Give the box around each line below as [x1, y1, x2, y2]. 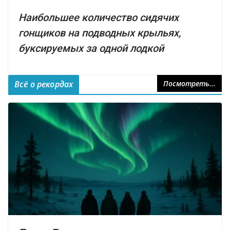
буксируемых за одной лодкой [18, 42, 164, 55]
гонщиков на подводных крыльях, [18, 27, 181, 40]
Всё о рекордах [14, 79, 73, 90]
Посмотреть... [163, 79, 216, 89]
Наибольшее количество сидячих [18, 11, 179, 24]
